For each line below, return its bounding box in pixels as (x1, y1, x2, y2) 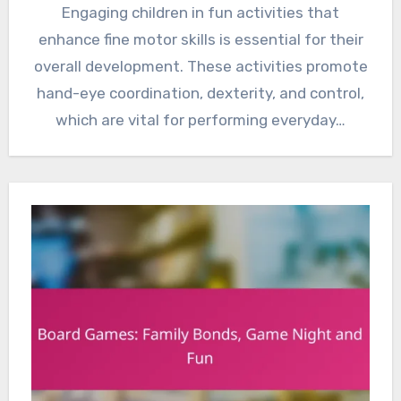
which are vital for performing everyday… (55, 110, 346, 129)
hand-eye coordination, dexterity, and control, (37, 83, 364, 102)
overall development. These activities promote (33, 56, 368, 75)
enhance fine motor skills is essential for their (38, 30, 363, 48)
